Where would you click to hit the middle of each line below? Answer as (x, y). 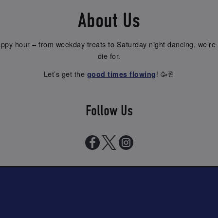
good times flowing (121, 74)
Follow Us (109, 111)
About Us (109, 20)
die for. (109, 55)
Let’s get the (65, 74)
